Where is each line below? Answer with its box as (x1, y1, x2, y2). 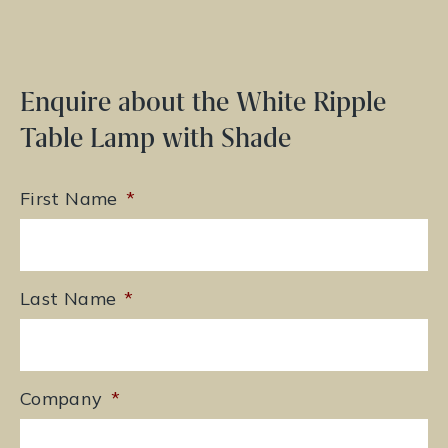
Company (20, 387, 103, 411)
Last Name (20, 287, 117, 311)
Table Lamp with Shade (20, 121, 291, 156)
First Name (20, 187, 118, 211)
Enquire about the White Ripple (20, 85, 386, 120)
